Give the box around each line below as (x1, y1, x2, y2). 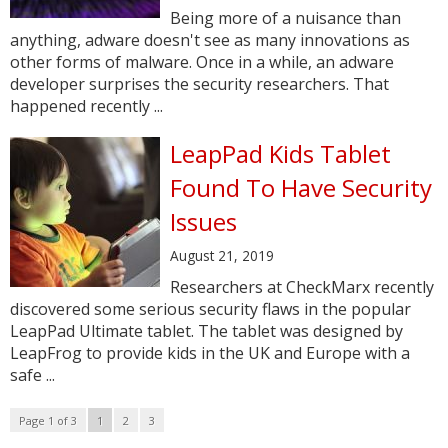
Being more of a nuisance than (170, 7, 401, 29)
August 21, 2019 (170, 246, 274, 265)
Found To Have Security (170, 171, 432, 204)
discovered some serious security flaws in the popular (10, 298, 411, 320)
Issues (170, 205, 237, 238)
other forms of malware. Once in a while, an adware (10, 51, 394, 73)
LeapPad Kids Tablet (170, 137, 391, 170)
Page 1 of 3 (19, 413, 77, 428)
